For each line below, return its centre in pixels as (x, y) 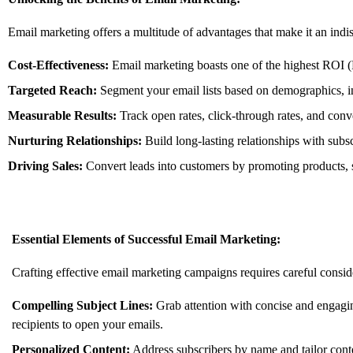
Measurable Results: (62, 115)
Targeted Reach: (52, 90)
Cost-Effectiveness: (58, 65)
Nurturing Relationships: (75, 140)
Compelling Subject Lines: (82, 305)
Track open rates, (161, 115)
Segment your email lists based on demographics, (221, 90)
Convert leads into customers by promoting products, (216, 165)
